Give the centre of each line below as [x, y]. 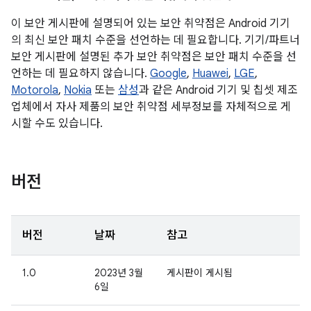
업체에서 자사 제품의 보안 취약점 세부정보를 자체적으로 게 [151, 107]
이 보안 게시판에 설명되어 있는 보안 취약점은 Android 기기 [151, 24]
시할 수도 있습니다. [57, 124]
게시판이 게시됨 [200, 273]
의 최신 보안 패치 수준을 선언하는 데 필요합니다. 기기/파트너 [155, 40]
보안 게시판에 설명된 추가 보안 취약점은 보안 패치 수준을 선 [154, 57]
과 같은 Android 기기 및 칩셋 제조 [218, 90]
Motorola [35, 90]
